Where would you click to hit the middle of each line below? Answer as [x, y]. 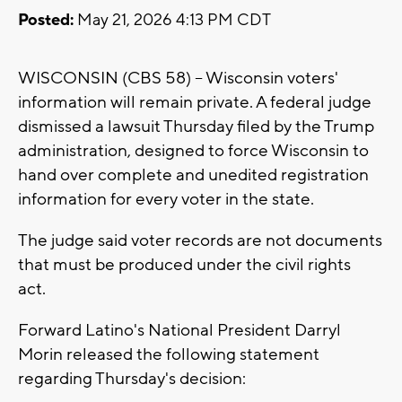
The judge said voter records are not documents [200, 241]
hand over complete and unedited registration [193, 175]
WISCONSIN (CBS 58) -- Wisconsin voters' [178, 79]
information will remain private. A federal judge [195, 103]
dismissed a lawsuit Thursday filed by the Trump [196, 127]
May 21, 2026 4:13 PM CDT [172, 21]
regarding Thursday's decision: [132, 379]
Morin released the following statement [169, 355]
